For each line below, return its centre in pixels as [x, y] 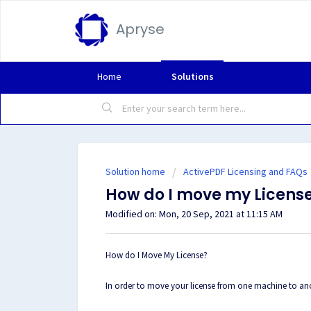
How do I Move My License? [157, 255]
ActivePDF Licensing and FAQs [245, 171]
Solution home [136, 171]
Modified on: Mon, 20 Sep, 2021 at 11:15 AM [194, 214]
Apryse [140, 29]
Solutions [192, 76]
